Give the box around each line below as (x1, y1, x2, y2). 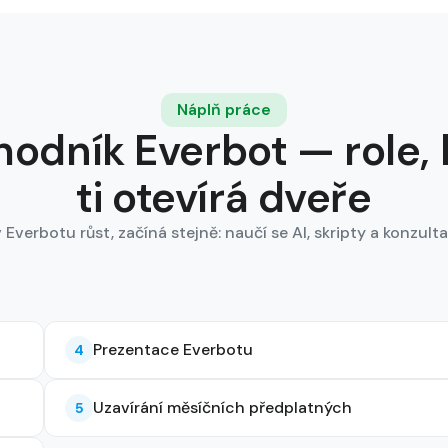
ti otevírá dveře (76, 170, 372, 225)
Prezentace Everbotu (93, 339, 253, 360)
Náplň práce (177, 99, 271, 120)
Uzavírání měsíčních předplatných (93, 397, 352, 418)
